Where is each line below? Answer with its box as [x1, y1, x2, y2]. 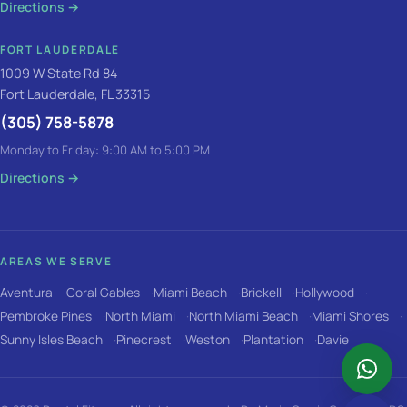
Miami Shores [312, 306, 389, 324]
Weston [185, 331, 230, 349]
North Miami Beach [189, 306, 298, 324]
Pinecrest [116, 331, 172, 349]
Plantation [243, 331, 303, 349]
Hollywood [295, 283, 354, 301]
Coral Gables [66, 283, 140, 301]
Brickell [241, 283, 282, 301]
